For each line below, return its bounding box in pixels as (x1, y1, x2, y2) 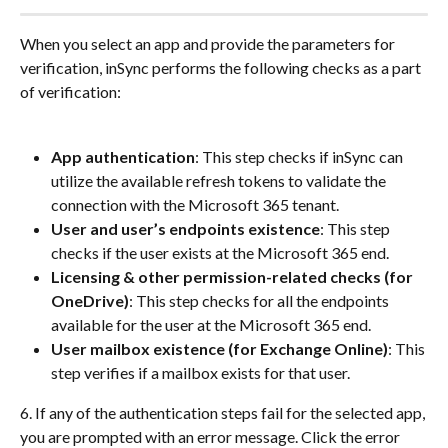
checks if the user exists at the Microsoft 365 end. (51, 242, 389, 262)
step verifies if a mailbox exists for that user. (51, 362, 350, 382)
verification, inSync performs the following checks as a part (20, 58, 424, 78)
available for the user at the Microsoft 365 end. (51, 314, 371, 334)
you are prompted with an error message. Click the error (20, 426, 403, 446)
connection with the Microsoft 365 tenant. (51, 194, 339, 214)
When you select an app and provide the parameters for (20, 34, 398, 54)
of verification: (20, 82, 121, 102)
